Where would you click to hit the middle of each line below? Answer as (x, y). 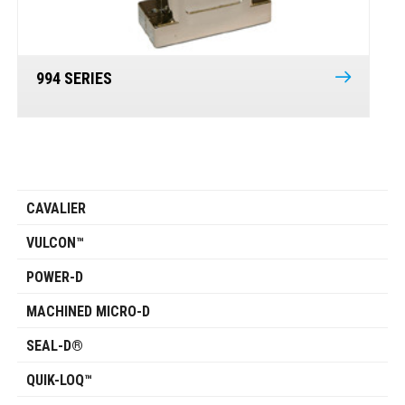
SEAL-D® (54, 346)
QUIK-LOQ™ (59, 381)
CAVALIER (56, 209)
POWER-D (54, 278)
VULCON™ (55, 243)
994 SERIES (74, 79)
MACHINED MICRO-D (88, 312)
